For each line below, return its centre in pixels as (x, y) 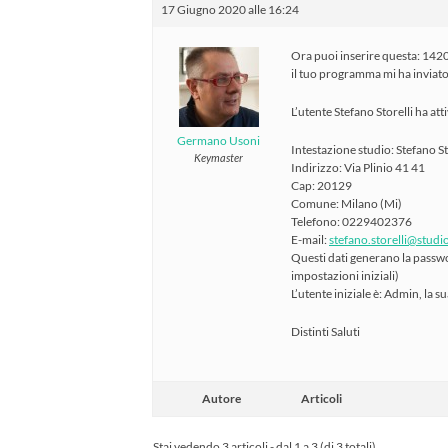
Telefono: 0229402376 (351, 221)
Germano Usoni (218, 140)
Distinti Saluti (325, 331)
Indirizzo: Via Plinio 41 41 (358, 167)
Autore (221, 398)
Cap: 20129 (321, 185)
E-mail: (310, 239)
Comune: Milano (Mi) (346, 203)
